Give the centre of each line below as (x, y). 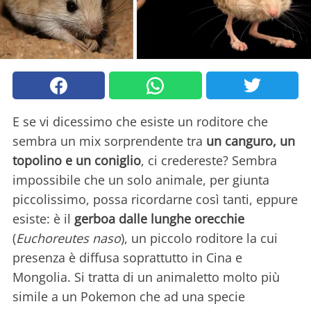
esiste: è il (43, 219)
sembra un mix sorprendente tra (109, 141)
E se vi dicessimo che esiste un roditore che (140, 122)
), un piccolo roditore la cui (199, 238)
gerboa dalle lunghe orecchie (159, 219)
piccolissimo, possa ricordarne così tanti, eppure (155, 200)
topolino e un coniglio (77, 161)
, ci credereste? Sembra (209, 161)
